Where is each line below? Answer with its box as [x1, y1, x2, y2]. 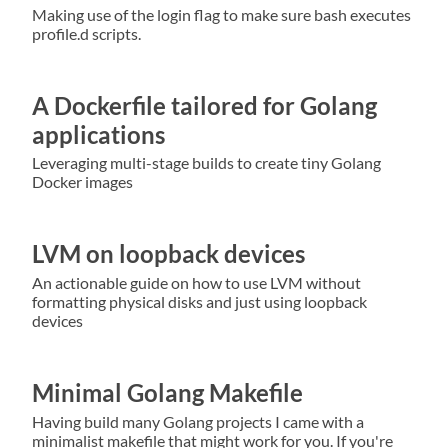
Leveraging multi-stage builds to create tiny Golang [32, 153, 381, 173]
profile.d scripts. [32, 23, 141, 43]
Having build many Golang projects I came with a [32, 411, 364, 431]
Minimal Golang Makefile [32, 378, 303, 408]
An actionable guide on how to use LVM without [32, 273, 361, 293]
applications [32, 119, 165, 149]
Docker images [32, 172, 133, 192]
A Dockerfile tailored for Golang [32, 90, 377, 120]
